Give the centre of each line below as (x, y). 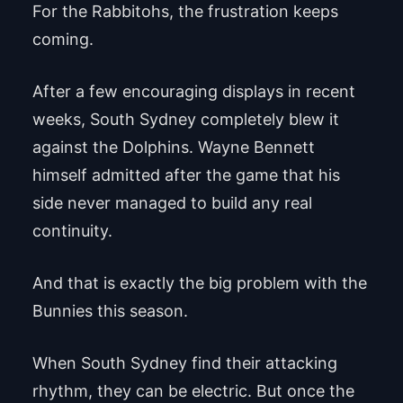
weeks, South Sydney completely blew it (185, 119)
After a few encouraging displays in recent (193, 91)
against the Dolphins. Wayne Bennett (173, 147)
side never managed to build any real (172, 202)
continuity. (72, 230)
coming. (63, 39)
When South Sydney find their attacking (184, 363)
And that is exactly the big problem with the (199, 282)
